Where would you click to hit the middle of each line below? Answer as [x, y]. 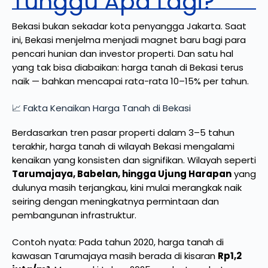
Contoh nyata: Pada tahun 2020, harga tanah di [118, 242]
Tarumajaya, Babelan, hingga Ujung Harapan [122, 173]
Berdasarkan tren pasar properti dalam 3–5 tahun [123, 132]
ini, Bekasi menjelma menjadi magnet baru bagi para [129, 39]
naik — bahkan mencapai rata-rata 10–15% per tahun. [130, 81]
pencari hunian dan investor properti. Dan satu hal [123, 53]
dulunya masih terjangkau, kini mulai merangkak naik [127, 187]
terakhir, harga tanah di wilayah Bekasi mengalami [123, 146]
